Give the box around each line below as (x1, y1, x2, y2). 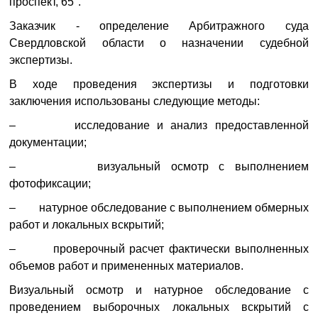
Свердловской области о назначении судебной (9, 37, 309, 49)
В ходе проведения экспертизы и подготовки (9, 78, 309, 90)
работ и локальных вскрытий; (9, 219, 165, 231)
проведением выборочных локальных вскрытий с (9, 301, 309, 313)
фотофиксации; (9, 177, 92, 190)
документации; (9, 136, 87, 148)
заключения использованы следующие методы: (9, 95, 261, 107)
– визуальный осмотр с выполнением (9, 160, 309, 172)
